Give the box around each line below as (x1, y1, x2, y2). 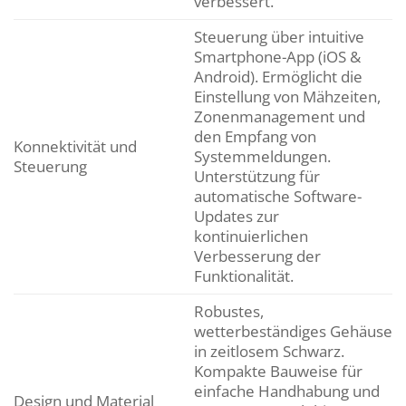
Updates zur (193, 206, 279, 227)
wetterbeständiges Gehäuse (193, 321, 392, 343)
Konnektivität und (14, 136, 137, 158)
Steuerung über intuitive (193, 26, 364, 48)
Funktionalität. (193, 266, 294, 287)
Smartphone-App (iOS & (193, 46, 361, 68)
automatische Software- (193, 186, 362, 208)
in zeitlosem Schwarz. (193, 341, 344, 362)
